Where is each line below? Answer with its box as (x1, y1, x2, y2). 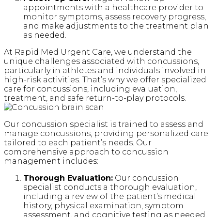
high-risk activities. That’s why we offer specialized (4, 75, 206, 84)
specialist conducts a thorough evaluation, (23, 182, 197, 192)
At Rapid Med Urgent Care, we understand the (4, 47, 192, 57)
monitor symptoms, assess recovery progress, (23, 12, 206, 21)
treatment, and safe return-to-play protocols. (4, 93, 186, 103)
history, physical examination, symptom (23, 201, 184, 210)
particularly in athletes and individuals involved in (4, 65, 206, 75)
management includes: (4, 156, 98, 166)
